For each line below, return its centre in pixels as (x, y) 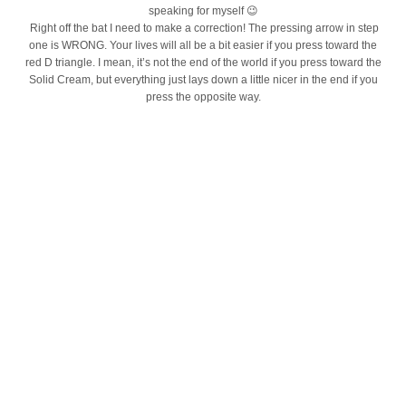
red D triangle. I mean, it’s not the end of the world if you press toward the (203, 62)
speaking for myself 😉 (203, 10)
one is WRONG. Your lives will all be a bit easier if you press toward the (203, 45)
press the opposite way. (203, 97)
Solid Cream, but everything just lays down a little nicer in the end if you (203, 79)
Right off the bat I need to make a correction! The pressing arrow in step (203, 28)
